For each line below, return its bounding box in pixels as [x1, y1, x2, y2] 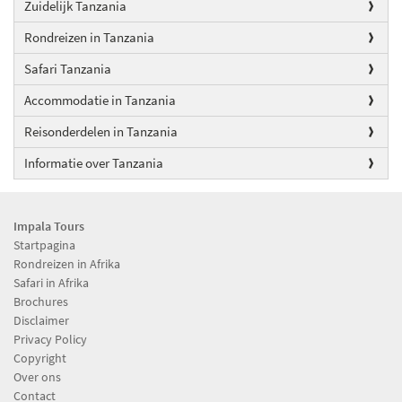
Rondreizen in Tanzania [24, 28, 154, 46]
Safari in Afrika [13, 274, 89, 291]
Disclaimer [13, 311, 69, 328]
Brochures [13, 293, 68, 310]
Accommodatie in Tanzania [24, 91, 176, 109]
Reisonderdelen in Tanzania [24, 122, 178, 140]
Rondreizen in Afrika [13, 255, 120, 272]
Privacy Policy [13, 330, 87, 347]
